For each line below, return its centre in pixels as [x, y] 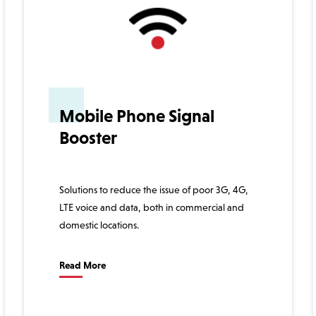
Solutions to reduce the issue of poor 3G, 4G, [154, 189]
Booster [88, 137]
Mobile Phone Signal [137, 115]
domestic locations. [99, 225]
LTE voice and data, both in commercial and [152, 207]
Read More [83, 265]
